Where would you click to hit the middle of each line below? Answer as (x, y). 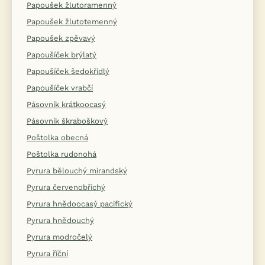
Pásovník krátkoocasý (66, 105)
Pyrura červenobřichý (66, 188)
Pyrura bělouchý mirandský (77, 171)
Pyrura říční (47, 254)
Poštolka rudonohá (62, 154)
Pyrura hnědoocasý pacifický (80, 204)
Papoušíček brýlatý (62, 55)
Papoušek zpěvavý (61, 38)
